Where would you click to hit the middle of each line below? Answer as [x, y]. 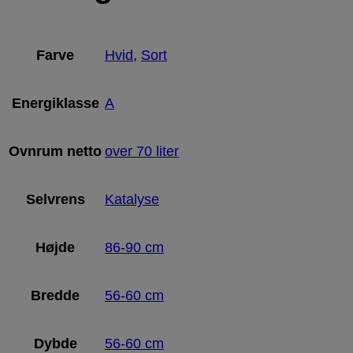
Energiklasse [55, 103]
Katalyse [132, 199]
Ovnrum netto [55, 151]
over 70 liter [142, 151]
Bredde [55, 295]
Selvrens [55, 199]
